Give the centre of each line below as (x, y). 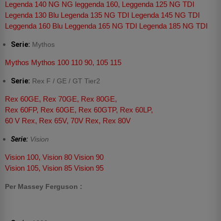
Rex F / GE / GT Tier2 (65, 81)
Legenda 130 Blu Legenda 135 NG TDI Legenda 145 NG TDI (102, 15)
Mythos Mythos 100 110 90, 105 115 (63, 63)
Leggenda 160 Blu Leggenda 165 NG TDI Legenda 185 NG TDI (106, 26)
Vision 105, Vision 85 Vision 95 (54, 168)
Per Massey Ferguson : (44, 187)
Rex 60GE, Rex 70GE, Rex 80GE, (61, 99)
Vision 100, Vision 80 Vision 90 (54, 157)
